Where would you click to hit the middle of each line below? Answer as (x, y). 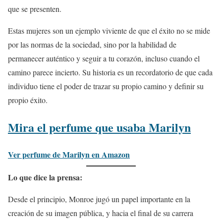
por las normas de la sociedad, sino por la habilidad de (92, 45)
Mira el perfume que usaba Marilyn (99, 127)
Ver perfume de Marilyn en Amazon (69, 155)
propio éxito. (28, 100)
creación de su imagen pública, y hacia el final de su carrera (101, 213)
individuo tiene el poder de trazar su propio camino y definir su (106, 86)
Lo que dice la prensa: (45, 177)
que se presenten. (35, 9)
